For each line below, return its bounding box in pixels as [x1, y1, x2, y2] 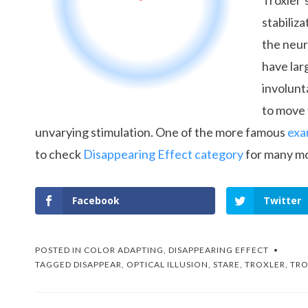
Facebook [72, 194, 120, 207]
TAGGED [35, 259, 74, 269]
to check [35, 146, 83, 162]
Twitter [263, 194, 302, 207]
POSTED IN [35, 245, 84, 255]
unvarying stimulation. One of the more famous [35, 124, 287, 140]
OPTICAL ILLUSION [126, 259, 208, 269]
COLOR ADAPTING [84, 245, 164, 255]
